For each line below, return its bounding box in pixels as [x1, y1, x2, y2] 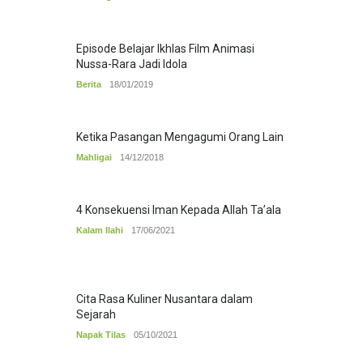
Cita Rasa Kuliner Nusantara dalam [76, 293, 253, 306]
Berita [76, 79, 101, 90]
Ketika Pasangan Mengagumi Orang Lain [76, 130, 284, 144]
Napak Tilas [76, 330, 126, 340]
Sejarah [76, 308, 116, 322]
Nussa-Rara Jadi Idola [76, 58, 187, 71]
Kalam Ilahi [76, 225, 123, 236]
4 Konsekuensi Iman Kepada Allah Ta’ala [76, 203, 281, 217]
